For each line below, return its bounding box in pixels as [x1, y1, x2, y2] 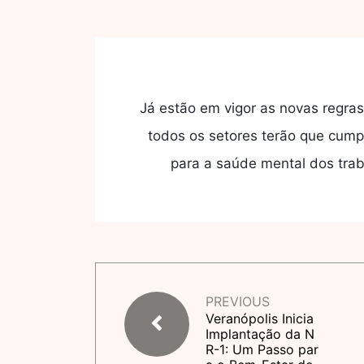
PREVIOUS [206, 293, 270, 310]
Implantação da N [206, 326, 314, 342]
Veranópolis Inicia [206, 310, 314, 327]
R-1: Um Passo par [206, 341, 318, 357]
